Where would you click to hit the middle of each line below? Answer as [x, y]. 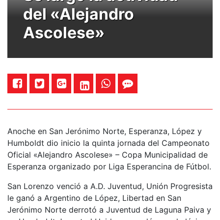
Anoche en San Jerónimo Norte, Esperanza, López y [105, 131]
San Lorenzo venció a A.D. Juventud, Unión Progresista [110, 186]
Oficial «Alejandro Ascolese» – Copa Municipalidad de [108, 154]
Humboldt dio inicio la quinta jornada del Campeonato [109, 143]
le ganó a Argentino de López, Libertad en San [94, 198]
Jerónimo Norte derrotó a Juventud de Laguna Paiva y [109, 209]
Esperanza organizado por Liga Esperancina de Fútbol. [109, 166]
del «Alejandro [79, 14]
